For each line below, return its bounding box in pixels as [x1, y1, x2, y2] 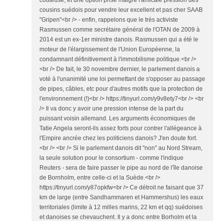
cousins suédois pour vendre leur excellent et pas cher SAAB [39, 6, 203, 14]
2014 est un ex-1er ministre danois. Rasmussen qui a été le [39, 36, 198, 43]
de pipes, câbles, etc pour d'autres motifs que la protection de [39, 85, 203, 93]
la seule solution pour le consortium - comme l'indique [39, 154, 184, 162]
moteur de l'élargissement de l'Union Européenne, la [39, 46, 180, 53]
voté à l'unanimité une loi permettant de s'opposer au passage [39, 75, 205, 83]
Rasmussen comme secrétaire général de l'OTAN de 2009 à [39, 26, 200, 34]
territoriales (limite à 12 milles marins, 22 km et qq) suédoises [39, 204, 203, 211]
